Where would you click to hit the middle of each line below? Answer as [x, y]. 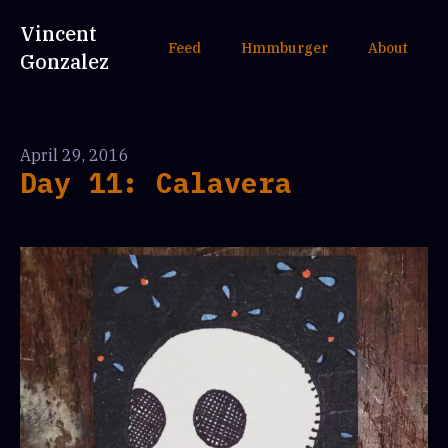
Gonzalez [64, 61]
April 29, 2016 [74, 155]
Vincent [58, 33]
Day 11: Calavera [156, 182]
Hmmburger [284, 48]
